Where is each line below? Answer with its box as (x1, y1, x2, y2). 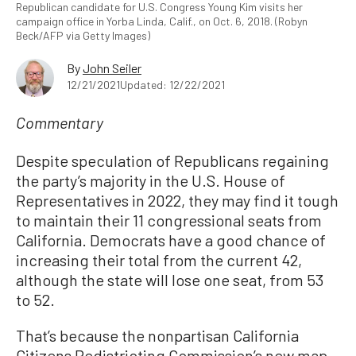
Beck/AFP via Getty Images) (16, 29, 150, 43)
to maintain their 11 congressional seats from (16, 211, 322, 230)
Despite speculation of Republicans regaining (16, 151, 329, 171)
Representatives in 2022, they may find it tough (16, 191, 339, 211)
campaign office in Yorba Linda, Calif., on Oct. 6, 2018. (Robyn (16, 14, 308, 29)
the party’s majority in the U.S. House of (16, 171, 285, 191)
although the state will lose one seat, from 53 (16, 270, 323, 290)
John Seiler (83, 60, 141, 76)
